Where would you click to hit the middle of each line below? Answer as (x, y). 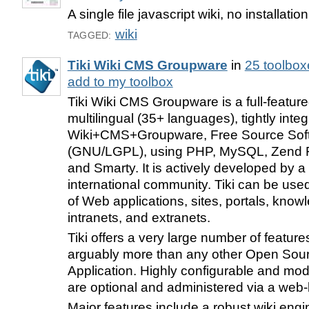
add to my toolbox (120, 82)
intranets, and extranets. (139, 217)
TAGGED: (89, 36)
